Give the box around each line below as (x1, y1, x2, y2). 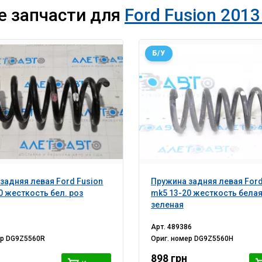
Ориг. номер (150, 235, 194, 243)
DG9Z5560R (6, 235, 46, 243)
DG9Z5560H (194, 235, 233, 243)
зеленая (150, 200, 184, 210)
